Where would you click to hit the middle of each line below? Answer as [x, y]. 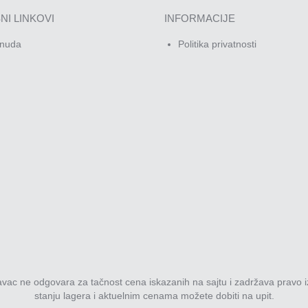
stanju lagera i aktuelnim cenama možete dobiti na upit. [154, 295]
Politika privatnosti [217, 44]
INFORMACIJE [200, 18]
